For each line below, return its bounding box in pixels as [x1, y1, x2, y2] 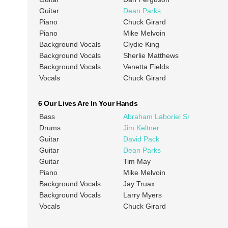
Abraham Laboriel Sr [123, 112, 190, 121]
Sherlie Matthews [123, 51, 179, 60]
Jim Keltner [123, 124, 159, 132]
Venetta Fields [123, 63, 169, 71]
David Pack [123, 135, 159, 144]
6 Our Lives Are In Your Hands [38, 99, 138, 108]
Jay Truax [123, 180, 155, 188]
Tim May [123, 157, 151, 166]
